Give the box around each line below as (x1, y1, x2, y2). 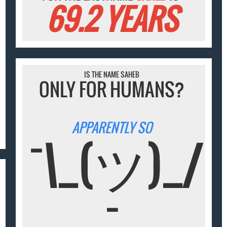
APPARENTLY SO (71, 118, 152, 138)
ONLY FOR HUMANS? (39, 75, 185, 102)
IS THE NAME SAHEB (84, 68, 140, 80)
